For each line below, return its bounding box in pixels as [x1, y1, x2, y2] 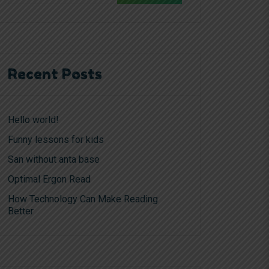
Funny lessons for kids [8, 134, 104, 145]
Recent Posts [8, 65, 102, 83]
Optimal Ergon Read [8, 174, 91, 185]
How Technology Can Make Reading [8, 193, 158, 205]
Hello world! [8, 114, 59, 125]
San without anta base [8, 154, 100, 165]
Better [8, 205, 34, 217]
